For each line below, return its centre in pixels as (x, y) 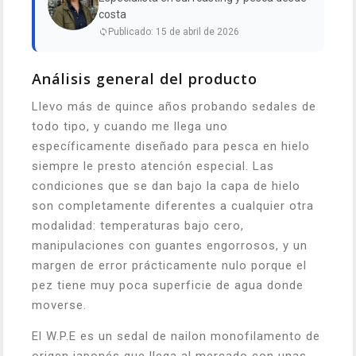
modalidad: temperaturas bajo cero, (138, 226)
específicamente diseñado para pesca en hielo (171, 146)
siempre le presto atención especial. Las (153, 166)
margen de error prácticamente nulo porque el (169, 265)
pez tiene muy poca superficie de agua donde (168, 285)
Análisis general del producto (145, 79)
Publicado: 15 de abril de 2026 (174, 32)
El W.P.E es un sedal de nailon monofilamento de (176, 336)
